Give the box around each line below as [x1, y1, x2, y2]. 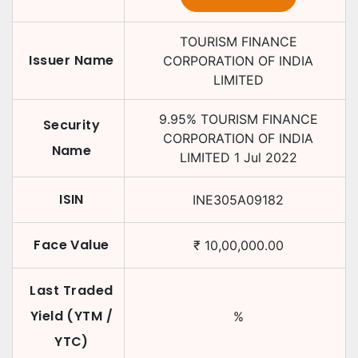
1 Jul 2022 [233, 149, 297, 165]
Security [42, 116, 101, 134]
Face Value [34, 236, 109, 254]
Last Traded [30, 281, 113, 300]
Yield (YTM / [30, 307, 113, 325]
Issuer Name [29, 51, 114, 70]
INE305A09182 [193, 192, 284, 208]
